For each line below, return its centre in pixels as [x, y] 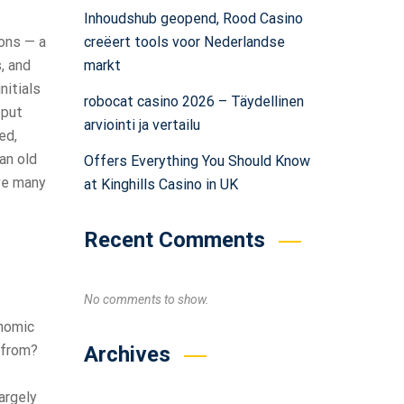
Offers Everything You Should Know [197, 161]
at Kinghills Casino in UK [161, 184]
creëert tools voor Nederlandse [184, 42]
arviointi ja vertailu [142, 125]
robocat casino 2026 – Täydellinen [193, 101]
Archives [127, 354]
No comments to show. [146, 299]
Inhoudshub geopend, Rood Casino [193, 18]
